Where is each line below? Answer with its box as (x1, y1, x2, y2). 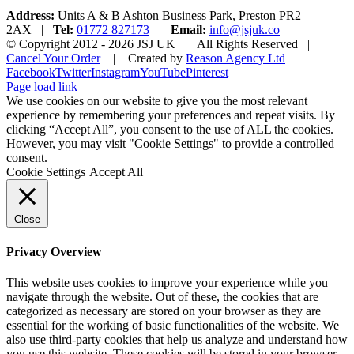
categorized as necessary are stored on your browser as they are (6, 303, 321, 318)
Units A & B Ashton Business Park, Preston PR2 (55, 9, 301, 23)
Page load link (6, 80, 77, 94)
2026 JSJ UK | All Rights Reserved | (108, 37, 319, 51)
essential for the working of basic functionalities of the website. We (6, 318, 339, 332)
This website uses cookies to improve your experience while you (6, 275, 328, 289)
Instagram (91, 66, 140, 80)
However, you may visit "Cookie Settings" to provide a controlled (6, 137, 334, 151)
